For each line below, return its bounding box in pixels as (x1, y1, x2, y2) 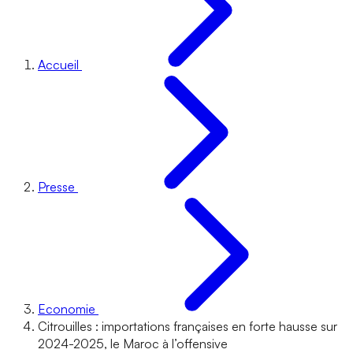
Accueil (38, 57, 79, 72)
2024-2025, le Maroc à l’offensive (38, 336, 228, 351)
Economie (38, 301, 95, 317)
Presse (38, 179, 75, 195)
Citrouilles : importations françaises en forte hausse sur (38, 318, 337, 334)
